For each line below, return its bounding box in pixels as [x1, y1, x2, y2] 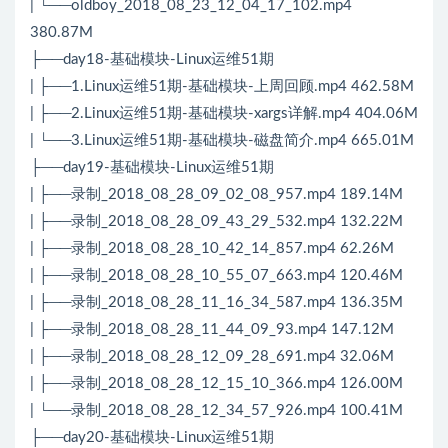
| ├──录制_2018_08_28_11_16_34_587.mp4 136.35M [30, 295, 403, 311]
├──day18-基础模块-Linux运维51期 [30, 52, 274, 68]
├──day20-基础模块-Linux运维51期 [30, 430, 274, 446]
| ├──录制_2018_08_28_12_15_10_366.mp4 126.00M [30, 376, 403, 392]
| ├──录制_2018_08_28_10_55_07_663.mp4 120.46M [30, 268, 403, 284]
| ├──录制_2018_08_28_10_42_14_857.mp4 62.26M [30, 241, 394, 257]
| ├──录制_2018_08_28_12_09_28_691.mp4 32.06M [30, 349, 394, 365]
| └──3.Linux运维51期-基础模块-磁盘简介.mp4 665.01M [30, 133, 414, 149]
